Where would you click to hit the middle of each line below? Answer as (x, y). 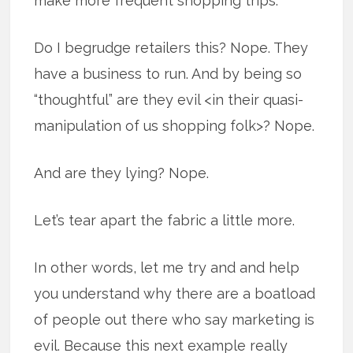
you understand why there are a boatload (175, 294)
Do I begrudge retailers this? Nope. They (171, 48)
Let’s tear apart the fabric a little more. (165, 221)
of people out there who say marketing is (175, 320)
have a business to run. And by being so (168, 74)
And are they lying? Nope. (122, 173)
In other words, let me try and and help (167, 268)
